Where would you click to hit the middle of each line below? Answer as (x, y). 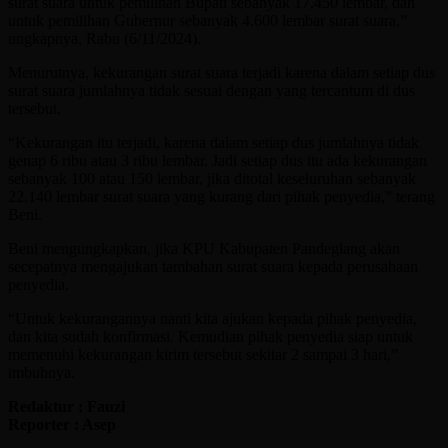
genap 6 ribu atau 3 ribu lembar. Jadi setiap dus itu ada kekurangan (217, 160)
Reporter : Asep (62, 424)
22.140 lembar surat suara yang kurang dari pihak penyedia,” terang (221, 196)
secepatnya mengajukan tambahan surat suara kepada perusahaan (213, 266)
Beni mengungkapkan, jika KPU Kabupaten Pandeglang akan (204, 248)
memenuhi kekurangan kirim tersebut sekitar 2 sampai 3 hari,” (203, 354)
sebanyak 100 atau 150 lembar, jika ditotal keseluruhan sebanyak (212, 178)
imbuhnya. (41, 372)
